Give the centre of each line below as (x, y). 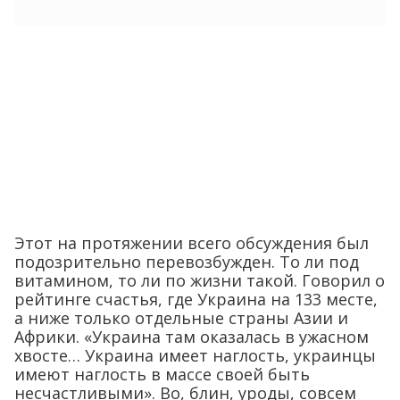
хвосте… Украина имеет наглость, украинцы (195, 355)
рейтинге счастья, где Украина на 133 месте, (196, 299)
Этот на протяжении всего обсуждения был (192, 242)
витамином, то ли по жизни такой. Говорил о (200, 280)
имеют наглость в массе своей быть (162, 374)
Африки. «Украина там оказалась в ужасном (192, 336)
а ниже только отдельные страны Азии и (181, 317)
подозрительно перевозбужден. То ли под (187, 261)
